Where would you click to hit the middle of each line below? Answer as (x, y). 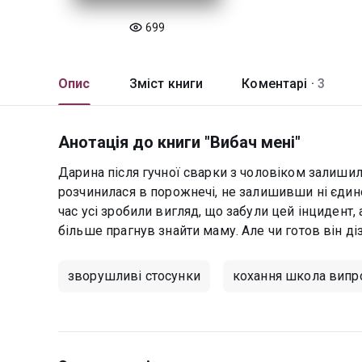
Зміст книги (166, 84)
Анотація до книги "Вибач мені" (179, 142)
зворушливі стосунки (134, 276)
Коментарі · (278, 84)
